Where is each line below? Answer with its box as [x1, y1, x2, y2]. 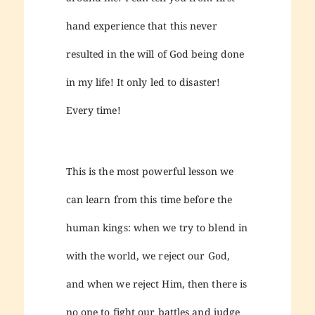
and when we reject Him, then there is [65, 277, 247, 291]
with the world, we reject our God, [65, 249, 230, 263]
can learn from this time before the [65, 193, 233, 207]
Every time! [65, 103, 121, 117]
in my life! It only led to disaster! [65, 75, 221, 89]
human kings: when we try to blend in [65, 221, 248, 235]
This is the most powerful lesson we [65, 165, 234, 179]
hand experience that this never [65, 18, 217, 32]
